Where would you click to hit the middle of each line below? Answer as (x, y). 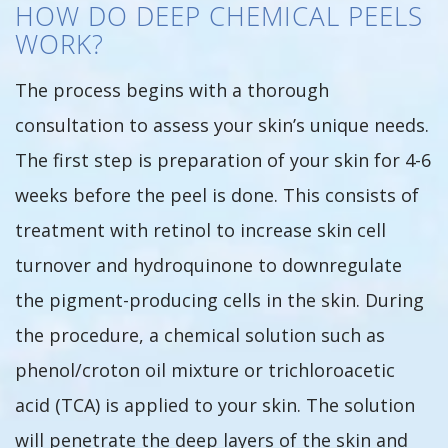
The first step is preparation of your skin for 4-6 (223, 160)
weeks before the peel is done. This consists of (217, 195)
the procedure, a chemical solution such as (200, 335)
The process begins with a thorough (172, 90)
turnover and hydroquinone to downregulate (208, 265)
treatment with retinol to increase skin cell (200, 230)
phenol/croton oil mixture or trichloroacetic (205, 370)
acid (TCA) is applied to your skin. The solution (215, 405)
